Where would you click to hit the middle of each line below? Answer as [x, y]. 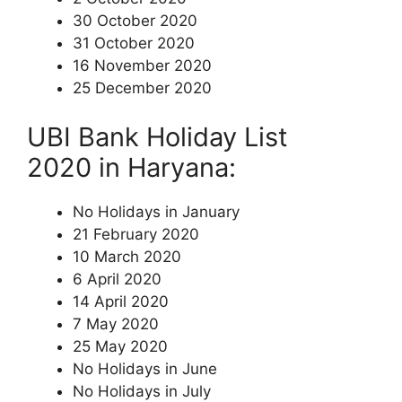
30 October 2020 [135, 20]
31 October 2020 [134, 43]
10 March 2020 [127, 257]
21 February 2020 [136, 234]
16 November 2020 [142, 65]
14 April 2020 [121, 301]
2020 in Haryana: [131, 167]
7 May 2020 [116, 324]
